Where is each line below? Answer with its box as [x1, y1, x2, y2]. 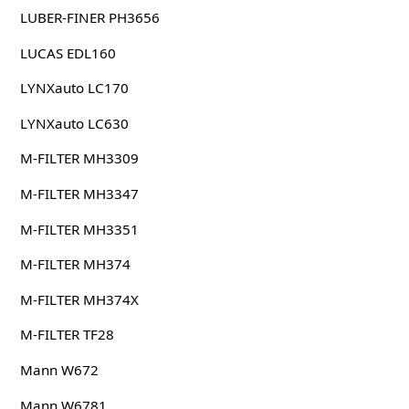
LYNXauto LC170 [19, 79, 129, 98]
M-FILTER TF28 [19, 325, 114, 344]
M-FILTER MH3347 [19, 184, 139, 204]
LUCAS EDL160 [19, 43, 116, 62]
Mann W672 [19, 361, 99, 380]
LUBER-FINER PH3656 [19, 8, 160, 27]
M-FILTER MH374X [19, 289, 139, 309]
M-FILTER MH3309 [19, 149, 139, 168]
